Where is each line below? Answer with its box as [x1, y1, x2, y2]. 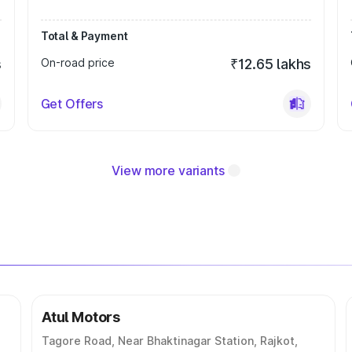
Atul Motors [42, 309, 121, 325]
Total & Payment [40, 29, 128, 42]
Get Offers [40, 96, 104, 112]
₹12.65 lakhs [230, 56, 312, 72]
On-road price [40, 56, 115, 69]
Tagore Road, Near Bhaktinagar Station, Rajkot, [42, 334, 298, 347]
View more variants [112, 163, 225, 178]
